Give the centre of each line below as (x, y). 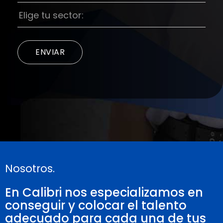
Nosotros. (30, 168)
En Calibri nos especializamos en (104, 192)
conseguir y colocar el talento (96, 205)
